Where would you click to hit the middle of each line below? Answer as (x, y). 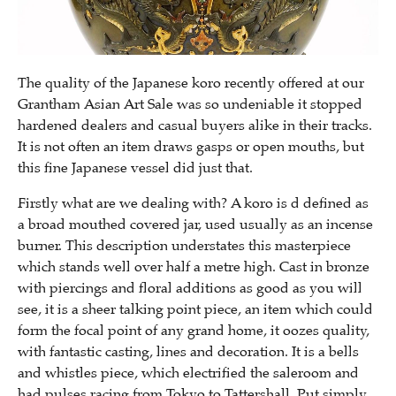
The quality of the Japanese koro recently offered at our (191, 84)
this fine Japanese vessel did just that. (135, 168)
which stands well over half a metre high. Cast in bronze (194, 267)
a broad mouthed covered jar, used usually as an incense (195, 225)
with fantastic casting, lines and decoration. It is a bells (188, 352)
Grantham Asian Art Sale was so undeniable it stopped (190, 105)
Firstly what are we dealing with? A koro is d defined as (193, 204)
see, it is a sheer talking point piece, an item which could (195, 310)
